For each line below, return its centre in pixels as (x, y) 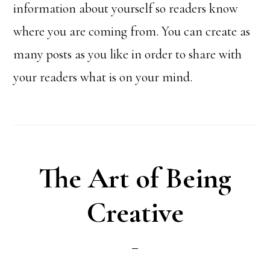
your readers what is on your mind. (103, 77)
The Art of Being (135, 178)
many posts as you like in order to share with (128, 54)
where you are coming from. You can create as (132, 31)
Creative (135, 213)
